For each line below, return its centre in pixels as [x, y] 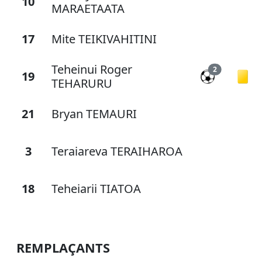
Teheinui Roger [92, 69]
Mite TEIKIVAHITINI [104, 39]
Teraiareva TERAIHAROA [117, 151]
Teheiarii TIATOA [96, 189]
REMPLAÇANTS [63, 248]
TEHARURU [82, 83]
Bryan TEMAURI [94, 114]
